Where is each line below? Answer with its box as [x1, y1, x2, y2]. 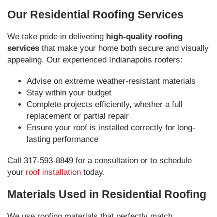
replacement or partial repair [27, 111, 129, 121]
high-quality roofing [106, 32, 183, 41]
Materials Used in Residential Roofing [7, 188, 206, 201]
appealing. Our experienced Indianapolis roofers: [7, 55, 183, 64]
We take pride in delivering [7, 32, 106, 41]
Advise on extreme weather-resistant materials [27, 77, 196, 86]
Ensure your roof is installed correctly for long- [27, 123, 195, 132]
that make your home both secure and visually [39, 44, 209, 53]
